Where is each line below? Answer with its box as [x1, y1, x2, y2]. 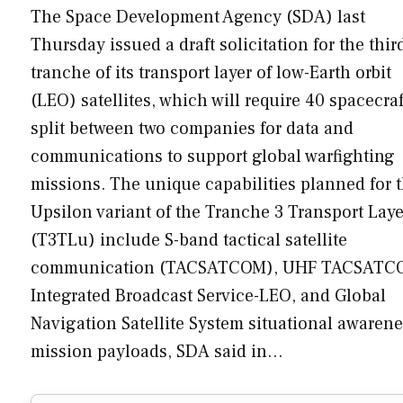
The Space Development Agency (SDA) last [31, 4, 365, 29]
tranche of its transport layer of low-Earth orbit [31, 60, 391, 85]
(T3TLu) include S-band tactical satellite [31, 228, 347, 252]
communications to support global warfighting [31, 144, 395, 168]
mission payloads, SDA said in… [31, 339, 283, 363]
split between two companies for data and [31, 116, 354, 140]
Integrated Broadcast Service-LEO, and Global [31, 283, 386, 308]
